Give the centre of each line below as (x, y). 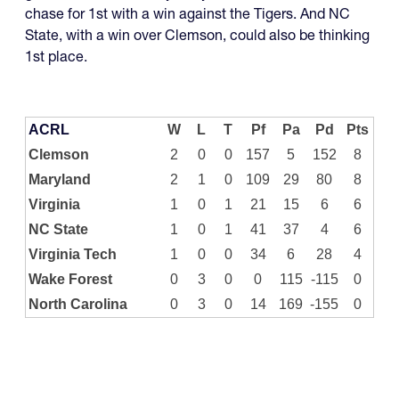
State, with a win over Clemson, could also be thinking (197, 35)
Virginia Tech (73, 255)
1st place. (56, 57)
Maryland (60, 180)
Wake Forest (70, 280)
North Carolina (78, 305)
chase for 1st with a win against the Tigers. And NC (187, 14)
